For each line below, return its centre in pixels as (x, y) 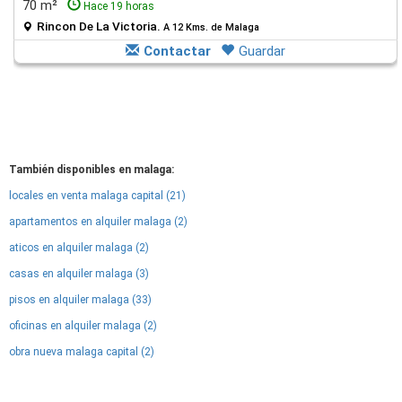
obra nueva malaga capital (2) (82, 352)
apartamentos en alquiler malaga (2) (98, 222)
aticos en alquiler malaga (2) (79, 248)
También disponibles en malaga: (92, 170)
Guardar (262, 51)
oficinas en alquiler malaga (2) (83, 326)
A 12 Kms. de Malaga (211, 27)
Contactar (177, 51)
